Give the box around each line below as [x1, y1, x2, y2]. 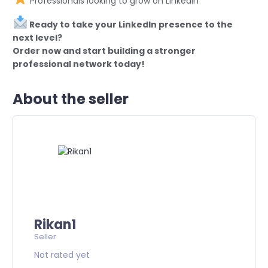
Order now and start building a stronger [13, 44, 196, 57]
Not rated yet [34, 248, 90, 261]
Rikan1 [34, 215, 76, 234]
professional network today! [13, 57, 145, 70]
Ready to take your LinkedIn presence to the [28, 18, 233, 31]
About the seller [13, 89, 129, 109]
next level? [13, 31, 62, 44]
